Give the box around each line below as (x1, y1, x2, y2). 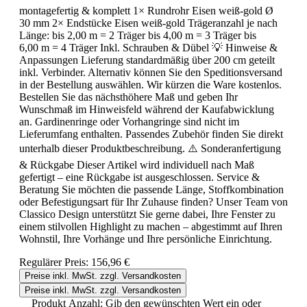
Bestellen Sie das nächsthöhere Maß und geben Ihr (19, 90, 238, 103)
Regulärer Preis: (19, 256, 91, 268)
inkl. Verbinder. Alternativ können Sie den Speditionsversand (19, 66, 282, 78)
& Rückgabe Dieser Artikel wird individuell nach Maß (19, 158, 254, 171)
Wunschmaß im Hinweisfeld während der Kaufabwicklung (19, 103, 274, 115)
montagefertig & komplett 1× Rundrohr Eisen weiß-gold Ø (19, 4, 273, 16)
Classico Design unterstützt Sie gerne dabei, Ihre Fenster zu (19, 208, 275, 220)
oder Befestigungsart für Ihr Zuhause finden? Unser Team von (19, 195, 288, 208)
